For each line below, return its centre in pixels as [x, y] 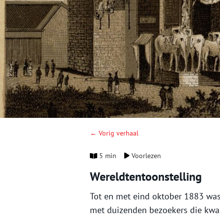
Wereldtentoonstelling [146, 177]
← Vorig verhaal [114, 133]
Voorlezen [146, 156]
